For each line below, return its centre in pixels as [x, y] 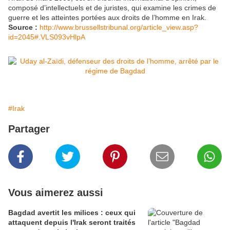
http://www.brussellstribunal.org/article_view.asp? [119, 27]
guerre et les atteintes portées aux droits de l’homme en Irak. [107, 18]
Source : [23, 27]
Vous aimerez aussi [56, 193]
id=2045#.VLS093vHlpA [47, 37]
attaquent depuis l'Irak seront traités [72, 223]
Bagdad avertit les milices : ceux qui [72, 213]
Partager [29, 129]
